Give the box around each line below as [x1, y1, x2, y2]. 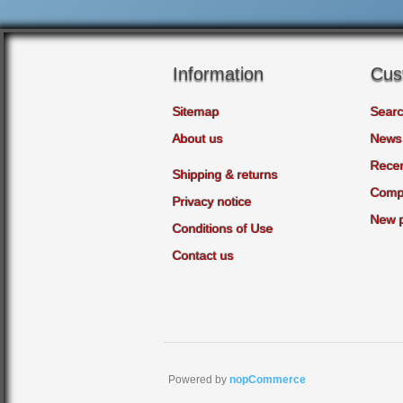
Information [173, 64, 264, 84]
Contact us [173, 248, 234, 263]
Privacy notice [173, 194, 252, 209]
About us [173, 131, 223, 146]
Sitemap [173, 104, 219, 119]
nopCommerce [229, 373, 306, 387]
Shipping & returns [173, 167, 278, 182]
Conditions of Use [173, 221, 273, 236]
